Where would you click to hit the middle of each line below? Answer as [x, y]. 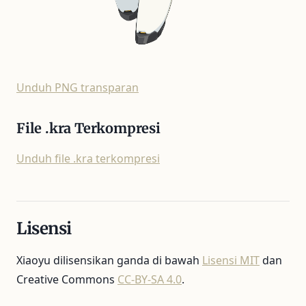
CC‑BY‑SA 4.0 [150, 279]
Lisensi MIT [231, 260]
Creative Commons [67, 279]
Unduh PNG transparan [78, 87]
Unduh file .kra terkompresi [88, 158]
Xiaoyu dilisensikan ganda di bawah [109, 260]
